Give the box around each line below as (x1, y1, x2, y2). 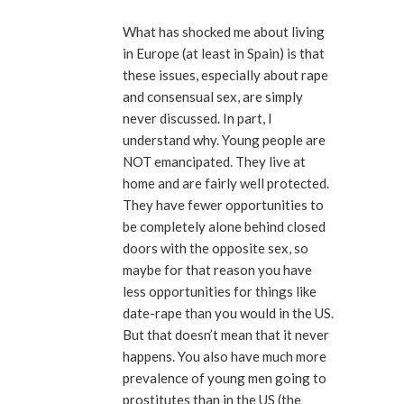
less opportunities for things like (123, 283, 317, 300)
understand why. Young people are (123, 132, 326, 149)
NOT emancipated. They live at (123, 153, 306, 170)
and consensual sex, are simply (123, 88, 303, 106)
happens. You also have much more (123, 348, 178, 365)
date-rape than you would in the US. (123, 305, 334, 322)
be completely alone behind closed (123, 218, 326, 235)
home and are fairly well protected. (123, 175, 329, 192)
